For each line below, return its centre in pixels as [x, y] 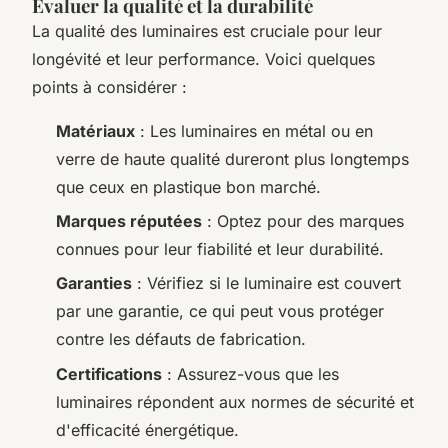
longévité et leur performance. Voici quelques [203, 58]
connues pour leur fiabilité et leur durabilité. [220, 249]
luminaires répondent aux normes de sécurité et [235, 401]
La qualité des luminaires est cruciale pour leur [207, 30]
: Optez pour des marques [303, 221]
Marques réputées [129, 221]
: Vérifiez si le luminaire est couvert [266, 283]
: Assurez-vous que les [250, 373]
